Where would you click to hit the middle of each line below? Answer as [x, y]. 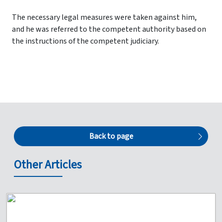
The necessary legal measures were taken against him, [104, 17]
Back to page [111, 136]
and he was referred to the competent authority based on [109, 29]
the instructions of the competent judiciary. [85, 41]
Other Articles [48, 165]
